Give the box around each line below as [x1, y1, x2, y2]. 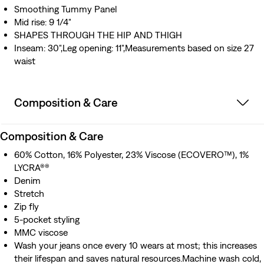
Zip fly [14, 201, 39, 212]
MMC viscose [14, 227, 68, 238]
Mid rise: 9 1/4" [14, 16, 71, 28]
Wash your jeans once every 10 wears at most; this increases [14, 240, 257, 251]
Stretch [14, 188, 44, 199]
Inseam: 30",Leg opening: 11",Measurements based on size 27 [14, 42, 254, 54]
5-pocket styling [14, 214, 80, 225]
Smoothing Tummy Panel [14, 4, 117, 15]
